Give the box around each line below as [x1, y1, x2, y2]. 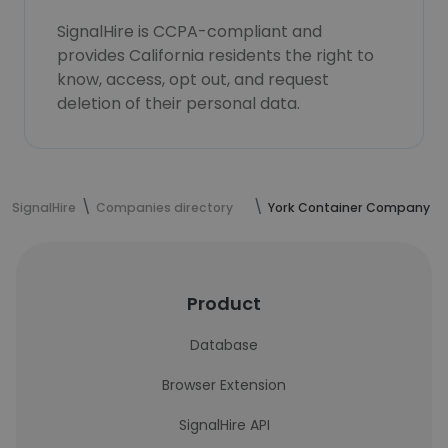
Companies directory [96, 199, 233, 216]
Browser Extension [162, 375, 286, 395]
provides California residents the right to [57, 44, 374, 67]
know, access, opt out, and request [57, 68, 329, 91]
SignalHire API [178, 415, 270, 435]
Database [190, 335, 258, 355]
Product [187, 291, 261, 316]
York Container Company [267, 199, 430, 216]
